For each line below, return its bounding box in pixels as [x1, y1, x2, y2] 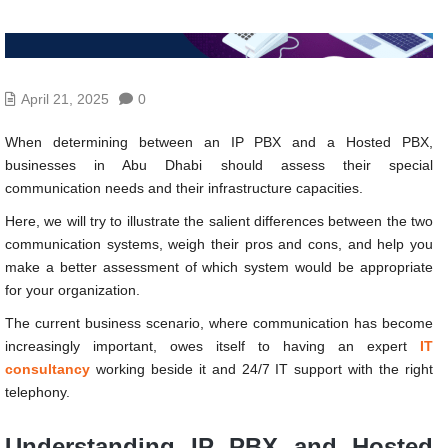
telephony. [5, 383, 70, 400]
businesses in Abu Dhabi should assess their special [5, 156, 433, 173]
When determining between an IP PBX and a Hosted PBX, [5, 133, 433, 150]
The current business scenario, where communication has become [5, 314, 433, 331]
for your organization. [5, 281, 140, 298]
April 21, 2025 [21, 90, 109, 107]
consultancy [5, 360, 90, 377]
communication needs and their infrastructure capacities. [5, 179, 363, 196]
